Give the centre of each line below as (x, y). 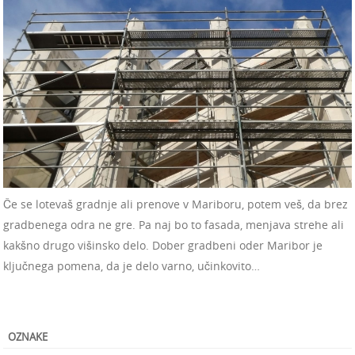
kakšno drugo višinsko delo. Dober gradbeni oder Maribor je (163, 246)
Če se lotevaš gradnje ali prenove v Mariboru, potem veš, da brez (176, 204)
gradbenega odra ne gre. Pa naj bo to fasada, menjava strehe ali (174, 225)
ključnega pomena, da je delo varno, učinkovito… (132, 266)
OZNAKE (28, 337)
